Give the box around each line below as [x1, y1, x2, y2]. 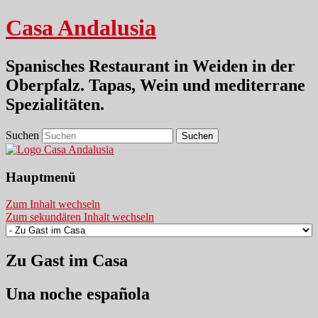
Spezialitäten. [6, 94, 104, 114]
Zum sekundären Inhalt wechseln [6, 211, 154, 224]
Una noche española [6, 285, 150, 304]
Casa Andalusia [6, 15, 156, 41]
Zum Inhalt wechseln [6, 198, 100, 211]
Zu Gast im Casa [6, 251, 128, 270]
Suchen [6, 128, 39, 141]
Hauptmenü [6, 169, 76, 185]
